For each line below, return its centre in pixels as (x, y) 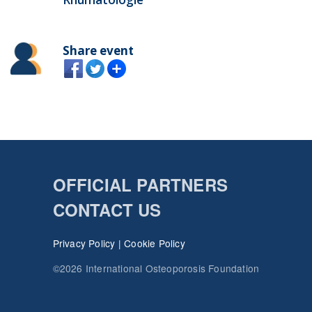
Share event (98, 50)
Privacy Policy (84, 243)
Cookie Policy (155, 243)
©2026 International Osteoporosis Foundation (156, 268)
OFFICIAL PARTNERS (140, 184)
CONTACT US (107, 209)
